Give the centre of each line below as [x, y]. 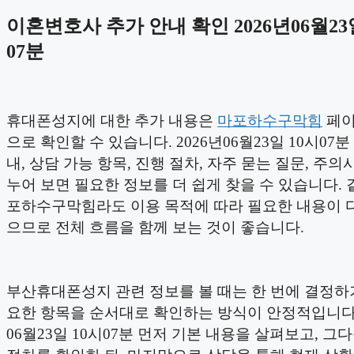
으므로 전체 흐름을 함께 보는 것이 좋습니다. [155, 227]
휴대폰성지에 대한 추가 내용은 [112, 120]
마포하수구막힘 [270, 120]
